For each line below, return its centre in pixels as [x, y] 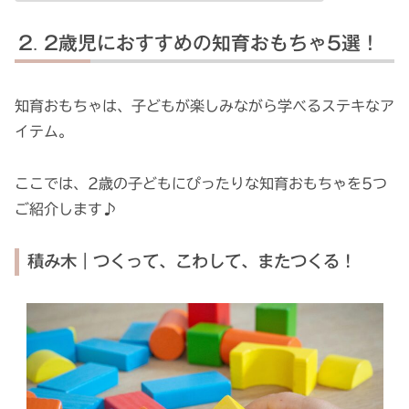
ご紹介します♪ [66, 209]
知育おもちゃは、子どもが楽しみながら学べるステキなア [204, 106]
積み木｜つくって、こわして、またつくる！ [192, 262]
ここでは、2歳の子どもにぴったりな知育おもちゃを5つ [201, 183]
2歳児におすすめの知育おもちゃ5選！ [212, 43]
